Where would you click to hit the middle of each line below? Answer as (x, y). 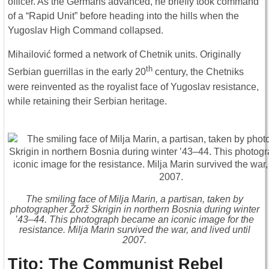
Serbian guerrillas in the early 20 (77, 72)
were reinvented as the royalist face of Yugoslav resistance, (133, 86)
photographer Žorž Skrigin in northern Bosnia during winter (134, 209)
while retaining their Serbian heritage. (87, 101)
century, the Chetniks (198, 72)
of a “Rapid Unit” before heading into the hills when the (123, 16)
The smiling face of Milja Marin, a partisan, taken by (134, 199)
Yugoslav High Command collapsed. (86, 31)
